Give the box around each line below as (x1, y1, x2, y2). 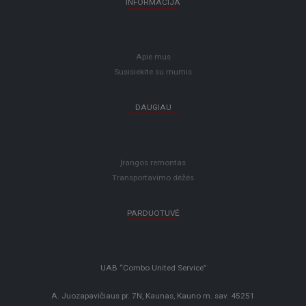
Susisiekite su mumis (114, 67, 192, 77)
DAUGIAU (135, 102, 171, 113)
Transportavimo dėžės (112, 172, 194, 182)
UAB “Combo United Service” (100, 263, 206, 273)
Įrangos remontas (120, 157, 186, 167)
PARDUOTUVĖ (126, 208, 180, 218)
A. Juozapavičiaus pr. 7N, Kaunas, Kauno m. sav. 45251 (51, 290, 255, 301)
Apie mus (135, 52, 171, 62)
